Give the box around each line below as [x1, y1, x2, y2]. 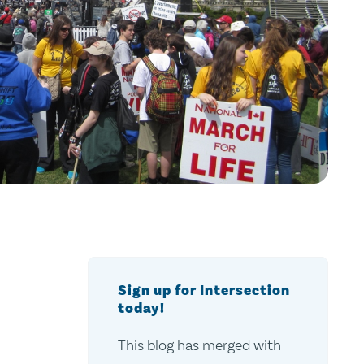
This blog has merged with [117, 336, 281, 354]
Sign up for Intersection [117, 281, 290, 300]
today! [117, 299, 165, 318]
